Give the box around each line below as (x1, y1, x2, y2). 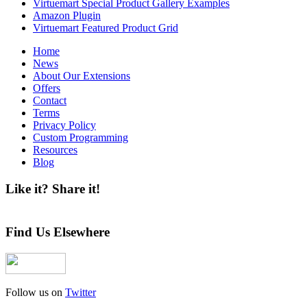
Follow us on (5, 286, 65, 299)
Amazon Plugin (33, 10, 101, 22)
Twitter (65, 286, 96, 299)
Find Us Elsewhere (5, 225, 110, 240)
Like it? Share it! (5, 182, 100, 197)
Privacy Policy (33, 119, 96, 132)
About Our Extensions (33, 70, 130, 82)
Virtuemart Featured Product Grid (33, 22, 178, 34)
